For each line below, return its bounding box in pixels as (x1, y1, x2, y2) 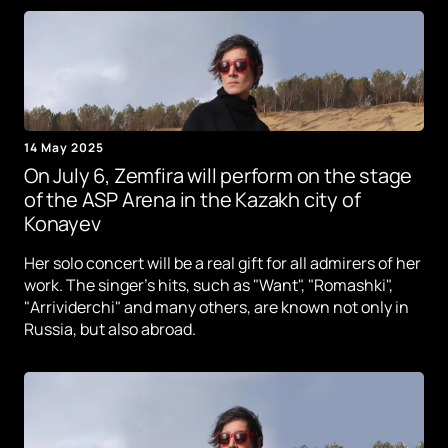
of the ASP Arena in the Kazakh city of (24, 186, 361, 214)
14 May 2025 (24, 139, 104, 157)
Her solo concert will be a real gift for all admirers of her (24, 252, 421, 275)
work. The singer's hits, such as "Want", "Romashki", (24, 274, 393, 297)
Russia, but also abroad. (24, 318, 196, 341)
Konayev (24, 210, 101, 238)
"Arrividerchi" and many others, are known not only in (24, 296, 409, 319)
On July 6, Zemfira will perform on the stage (24, 162, 413, 190)
